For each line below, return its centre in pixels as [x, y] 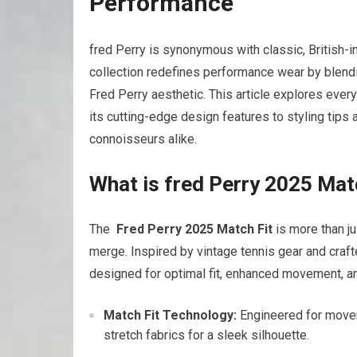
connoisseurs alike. [143, 139]
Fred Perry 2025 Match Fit [194, 229]
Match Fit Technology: [170, 316]
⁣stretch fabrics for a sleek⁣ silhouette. [206, 335]
